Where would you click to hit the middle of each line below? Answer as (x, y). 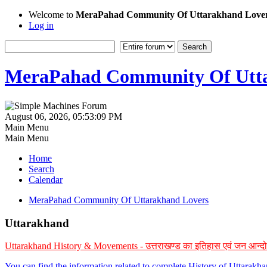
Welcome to (52, 15)
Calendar (46, 179)
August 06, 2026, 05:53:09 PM (63, 116)
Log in (41, 25)
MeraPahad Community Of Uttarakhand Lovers (119, 200)
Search (41, 169)
